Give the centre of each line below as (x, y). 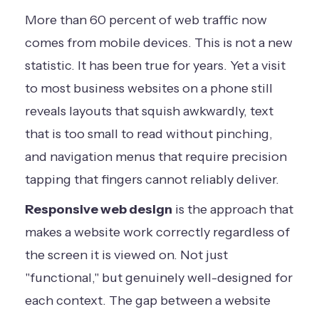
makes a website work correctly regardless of (157, 232)
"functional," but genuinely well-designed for (159, 278)
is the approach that (233, 209)
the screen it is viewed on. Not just (126, 255)
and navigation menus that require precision (156, 157)
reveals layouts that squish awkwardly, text (149, 111)
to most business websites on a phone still (149, 88)
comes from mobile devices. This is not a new (159, 43)
